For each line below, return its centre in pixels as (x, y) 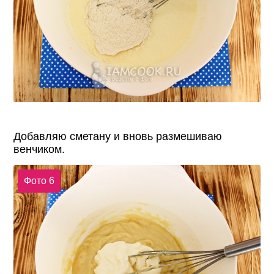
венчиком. (39, 150)
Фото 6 (39, 180)
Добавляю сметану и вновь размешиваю (118, 137)
